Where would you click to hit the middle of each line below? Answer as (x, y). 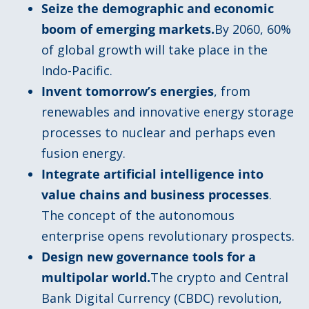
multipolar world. (96, 277)
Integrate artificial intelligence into (152, 173)
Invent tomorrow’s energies (128, 91)
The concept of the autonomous (138, 215)
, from (232, 91)
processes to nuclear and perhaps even (158, 132)
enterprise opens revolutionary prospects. (168, 236)
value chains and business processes (155, 194)
